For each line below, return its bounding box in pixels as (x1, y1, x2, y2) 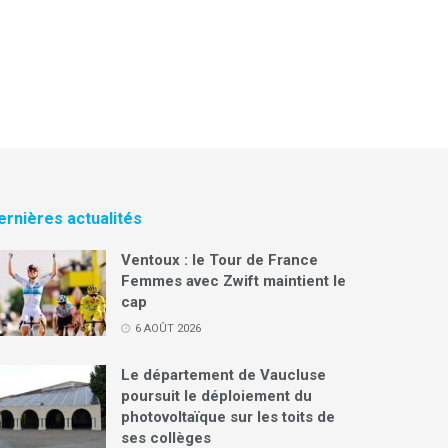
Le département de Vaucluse (121, 366, 326, 385)
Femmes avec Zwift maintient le (121, 272, 346, 291)
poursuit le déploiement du (121, 387, 312, 406)
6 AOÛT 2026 (132, 322, 201, 336)
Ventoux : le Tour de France (121, 251, 318, 270)
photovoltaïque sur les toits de (121, 408, 335, 427)
